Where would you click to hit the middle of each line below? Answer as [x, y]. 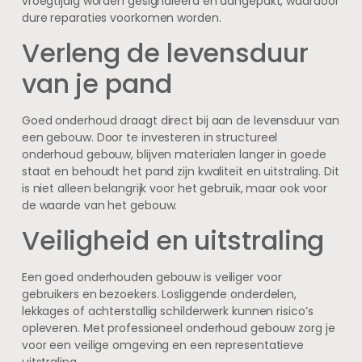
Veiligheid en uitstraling [173, 241]
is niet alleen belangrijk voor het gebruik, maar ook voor [175, 189]
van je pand [97, 84]
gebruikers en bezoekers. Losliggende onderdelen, [159, 295]
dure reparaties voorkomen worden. [121, 17]
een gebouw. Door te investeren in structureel [149, 138]
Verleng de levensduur [165, 53]
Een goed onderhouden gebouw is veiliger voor [152, 278]
